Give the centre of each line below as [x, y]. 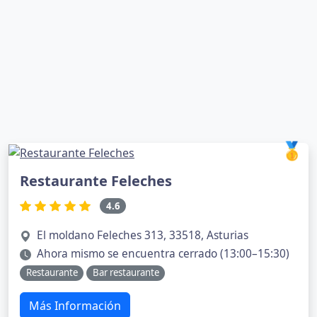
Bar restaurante [126, 273]
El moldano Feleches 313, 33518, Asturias [143, 236]
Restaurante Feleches [96, 180]
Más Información [75, 305]
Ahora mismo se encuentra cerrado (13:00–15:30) [163, 254]
